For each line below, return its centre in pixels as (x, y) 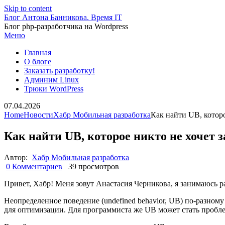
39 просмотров (93, 166)
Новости (38, 115)
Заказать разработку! (60, 71)
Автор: (17, 157)
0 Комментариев (34, 166)
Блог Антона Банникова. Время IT (63, 17)
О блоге (38, 62)
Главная (38, 52)
